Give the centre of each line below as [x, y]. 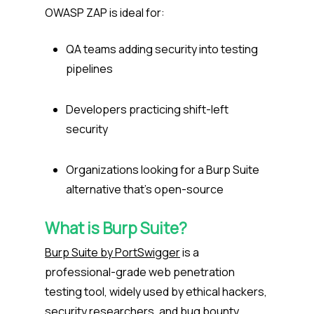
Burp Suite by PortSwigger [112, 253]
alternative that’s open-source [145, 190]
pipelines [90, 69]
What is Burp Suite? [116, 228]
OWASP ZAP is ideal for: [106, 13]
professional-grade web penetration [140, 272]
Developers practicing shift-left [147, 110]
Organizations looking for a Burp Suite [163, 170]
